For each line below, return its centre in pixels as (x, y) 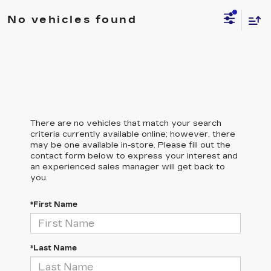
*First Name (54, 204)
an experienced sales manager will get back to (128, 167)
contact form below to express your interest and (134, 156)
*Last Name (54, 248)
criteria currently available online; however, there (133, 134)
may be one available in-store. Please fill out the (130, 145)
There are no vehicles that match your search (126, 123)
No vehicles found (72, 19)
